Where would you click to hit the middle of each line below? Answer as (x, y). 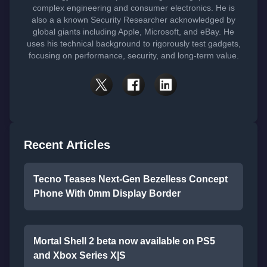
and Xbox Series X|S (80, 255)
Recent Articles (67, 145)
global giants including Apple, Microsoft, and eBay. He (133, 32)
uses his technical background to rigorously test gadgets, (133, 44)
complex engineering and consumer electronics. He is (133, 8)
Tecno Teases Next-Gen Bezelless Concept (131, 179)
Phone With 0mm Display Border (107, 193)
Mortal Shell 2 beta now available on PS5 (124, 241)
